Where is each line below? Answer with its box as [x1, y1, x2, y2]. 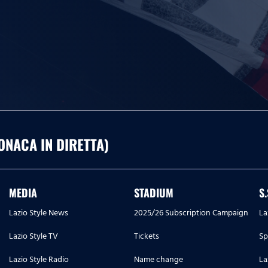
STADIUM [134, 185, 173, 201]
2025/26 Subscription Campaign [134, 206, 248, 220]
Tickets [134, 229, 159, 243]
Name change [134, 252, 183, 267]
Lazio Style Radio [9, 252, 69, 267]
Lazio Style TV [9, 229, 58, 243]
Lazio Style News [9, 206, 68, 220]
